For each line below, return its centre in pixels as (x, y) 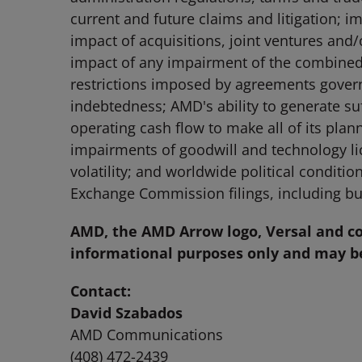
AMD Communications (147, 335)
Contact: (101, 291)
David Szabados (126, 313)
